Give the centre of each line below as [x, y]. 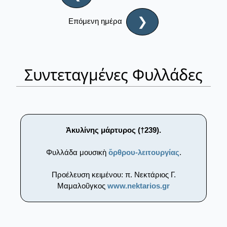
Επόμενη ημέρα [97, 21]
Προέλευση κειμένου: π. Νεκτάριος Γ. [113, 174]
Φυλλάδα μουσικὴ [77, 152]
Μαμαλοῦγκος [82, 185]
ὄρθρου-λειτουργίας [144, 152]
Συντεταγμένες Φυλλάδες [113, 74]
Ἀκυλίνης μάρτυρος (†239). [113, 130]
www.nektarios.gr [139, 185]
